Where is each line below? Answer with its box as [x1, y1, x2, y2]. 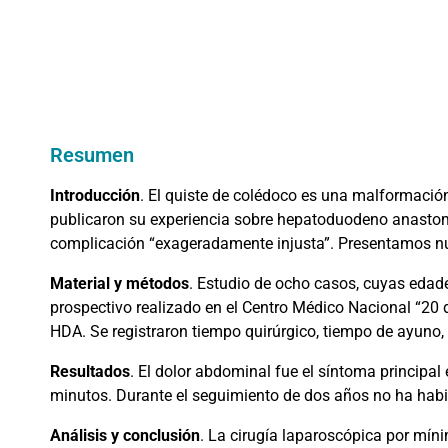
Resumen [50, 143, 134, 168]
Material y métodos [50, 274, 189, 294]
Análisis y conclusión [50, 426, 200, 446]
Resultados [50, 362, 130, 382]
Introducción [50, 186, 140, 206]
